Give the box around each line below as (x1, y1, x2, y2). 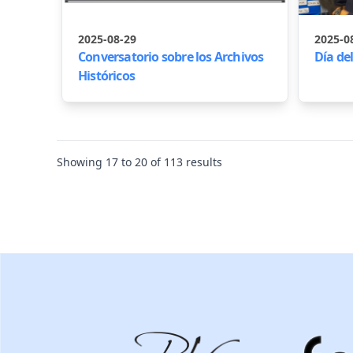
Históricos (78, 67, 135, 84)
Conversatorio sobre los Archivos (78, 48, 264, 65)
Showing (57, 154, 106, 169)
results (183, 154, 222, 169)
